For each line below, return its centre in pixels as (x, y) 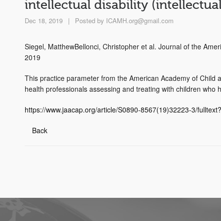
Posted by (90, 21)
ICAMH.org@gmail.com (140, 21)
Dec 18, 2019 (44, 21)
